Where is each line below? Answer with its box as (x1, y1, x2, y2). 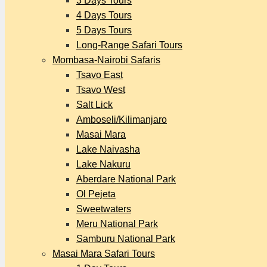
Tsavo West (76, 85, 125, 95)
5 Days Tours (76, 25, 132, 35)
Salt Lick (76, 100, 113, 110)
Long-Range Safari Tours (76, 40, 182, 50)
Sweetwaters (76, 204, 131, 214)
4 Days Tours (76, 10, 132, 20)
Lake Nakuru (76, 159, 131, 169)
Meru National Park (76, 219, 158, 229)
